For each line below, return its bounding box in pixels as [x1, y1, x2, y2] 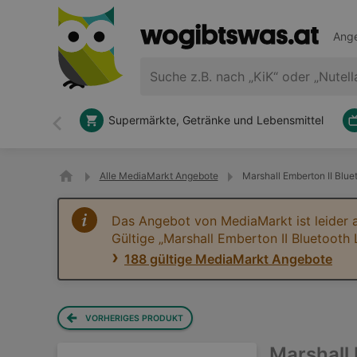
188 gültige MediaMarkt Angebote [124, 251, 332, 267]
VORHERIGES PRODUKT [85, 312, 184, 324]
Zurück [56, 122, 98, 139]
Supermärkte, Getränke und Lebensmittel [108, 113, 324, 127]
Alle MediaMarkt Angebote [99, 170, 218, 182]
